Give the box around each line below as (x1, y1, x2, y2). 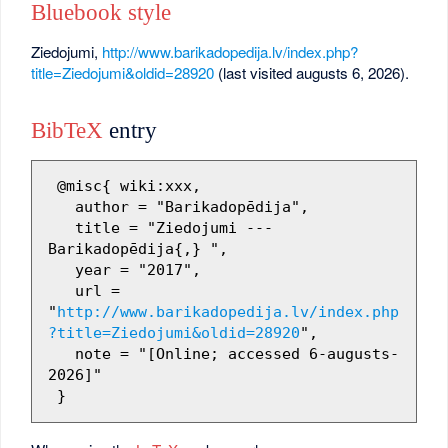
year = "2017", (47, 261, 75, 280)
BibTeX (31, 117, 104, 143)
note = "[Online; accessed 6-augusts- (47, 345, 75, 364)
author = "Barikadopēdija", (47, 198, 75, 217)
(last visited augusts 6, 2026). (214, 61, 410, 83)
